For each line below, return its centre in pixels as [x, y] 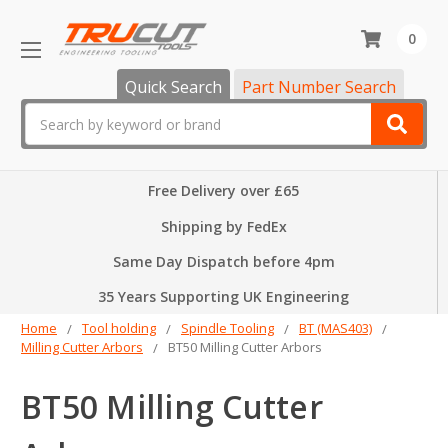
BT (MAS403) [335, 328]
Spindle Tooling [227, 328]
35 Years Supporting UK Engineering [223, 297]
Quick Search [173, 87]
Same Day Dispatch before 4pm [223, 262]
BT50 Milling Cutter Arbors [245, 347]
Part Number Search [319, 87]
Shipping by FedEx [223, 227]
